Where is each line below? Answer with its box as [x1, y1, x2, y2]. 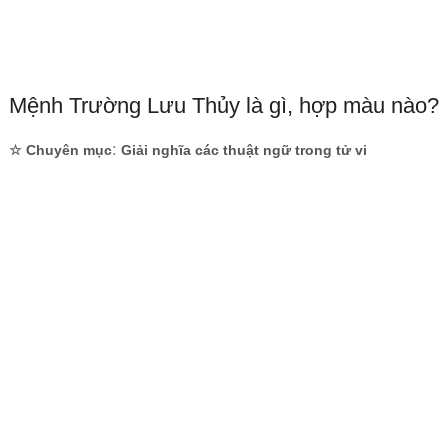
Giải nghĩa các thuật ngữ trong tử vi [120, 142, 367, 158]
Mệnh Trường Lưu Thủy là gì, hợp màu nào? [8, 93, 439, 118]
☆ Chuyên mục [8, 142, 112, 158]
